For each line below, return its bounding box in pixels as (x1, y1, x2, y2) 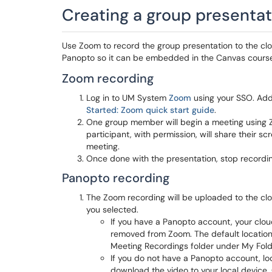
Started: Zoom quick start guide (86, 104, 214, 115)
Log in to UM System (86, 92, 169, 103)
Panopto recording (62, 170, 169, 186)
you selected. (86, 204, 138, 215)
